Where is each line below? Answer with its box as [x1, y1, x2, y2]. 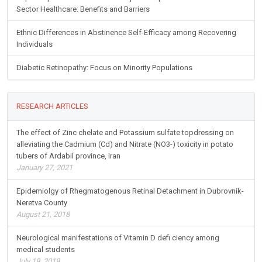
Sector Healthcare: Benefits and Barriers [16, 5, 150, 14]
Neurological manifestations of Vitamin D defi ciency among [16, 233, 219, 243]
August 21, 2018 [16, 210, 70, 219]
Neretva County [16, 198, 67, 208]
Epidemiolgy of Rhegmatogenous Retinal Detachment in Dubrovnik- [16, 187, 244, 196]
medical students [16, 245, 75, 254]
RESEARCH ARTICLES [16, 102, 88, 111]
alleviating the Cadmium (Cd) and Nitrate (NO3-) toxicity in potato [16, 140, 233, 149]
